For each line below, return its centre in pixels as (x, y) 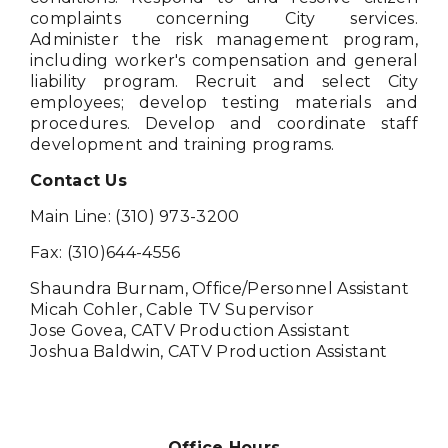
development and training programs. (182, 145)
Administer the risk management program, (224, 40)
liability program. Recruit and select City (224, 82)
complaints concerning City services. (224, 19)
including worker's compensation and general (224, 61)
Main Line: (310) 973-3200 (135, 217)
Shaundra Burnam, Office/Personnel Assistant (219, 289)
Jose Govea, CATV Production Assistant (190, 331)
